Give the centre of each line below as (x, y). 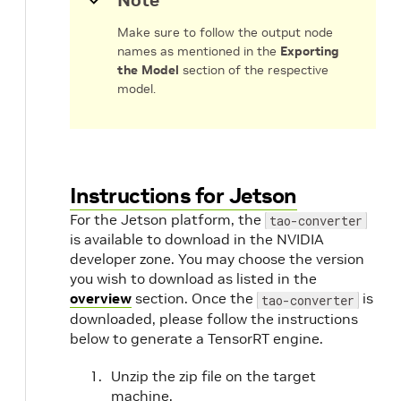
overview (101, 298)
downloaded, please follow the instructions (214, 319)
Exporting (310, 51)
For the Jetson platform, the (167, 219)
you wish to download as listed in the (193, 278)
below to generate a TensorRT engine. (196, 338)
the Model (148, 70)
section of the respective (254, 70)
